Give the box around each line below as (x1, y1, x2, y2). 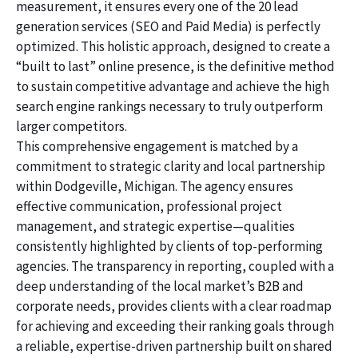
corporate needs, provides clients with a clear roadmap (16, 297, 332, 316)
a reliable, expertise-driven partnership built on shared (16, 337, 332, 356)
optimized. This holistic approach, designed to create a (16, 38, 330, 56)
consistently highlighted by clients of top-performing (16, 237, 323, 256)
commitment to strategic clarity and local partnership (16, 157, 325, 176)
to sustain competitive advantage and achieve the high (16, 78, 329, 96)
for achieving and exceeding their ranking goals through (16, 317, 334, 336)
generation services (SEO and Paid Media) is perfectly (16, 18, 320, 36)
